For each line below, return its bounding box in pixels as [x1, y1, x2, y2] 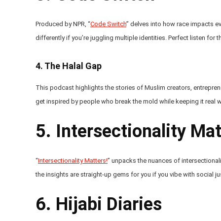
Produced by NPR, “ [36, 20, 90, 28]
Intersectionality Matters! [38, 156, 108, 164]
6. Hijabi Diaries [36, 193, 162, 215]
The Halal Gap [44, 60, 102, 71]
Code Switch [90, 20, 126, 28]
